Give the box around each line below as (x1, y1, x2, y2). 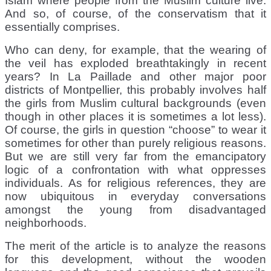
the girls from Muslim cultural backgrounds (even (5, 96, 266, 109)
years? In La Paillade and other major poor (5, 70, 266, 83)
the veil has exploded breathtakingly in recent (5, 56, 266, 70)
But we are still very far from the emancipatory (5, 149, 266, 163)
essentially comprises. (5, 20, 120, 33)
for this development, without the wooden (5, 252, 266, 266)
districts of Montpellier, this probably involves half (5, 83, 266, 96)
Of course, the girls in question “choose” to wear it (5, 123, 266, 136)
